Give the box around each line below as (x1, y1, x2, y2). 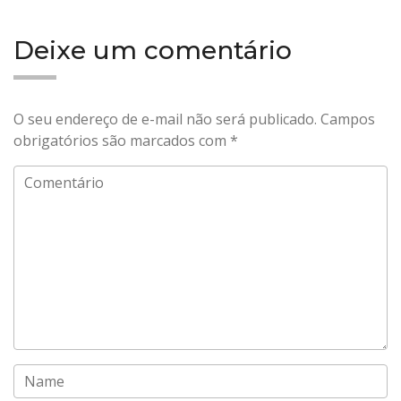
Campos (320, 109, 375, 129)
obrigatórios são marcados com (13, 131, 230, 150)
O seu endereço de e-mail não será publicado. (13, 109, 317, 129)
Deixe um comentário (13, 35, 292, 65)
